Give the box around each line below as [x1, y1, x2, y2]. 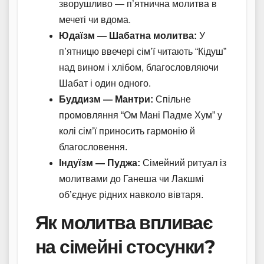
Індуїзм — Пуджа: [59, 157, 140, 168]
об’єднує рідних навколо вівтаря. [59, 189, 203, 200]
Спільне [153, 94, 191, 104]
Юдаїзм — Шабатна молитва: [59, 30, 197, 41]
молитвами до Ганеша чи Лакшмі [59, 173, 204, 184]
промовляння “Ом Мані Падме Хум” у [59, 110, 222, 120]
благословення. [59, 141, 127, 152]
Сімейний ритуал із [140, 157, 226, 168]
